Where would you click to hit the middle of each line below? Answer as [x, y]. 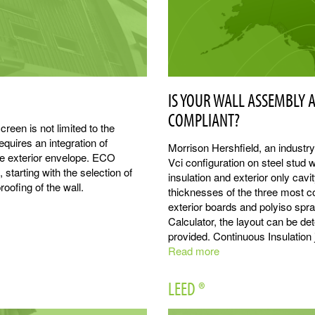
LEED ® [187, 289]
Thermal [238, 266]
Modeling [240, 281]
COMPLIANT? [204, 120]
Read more [194, 251]
